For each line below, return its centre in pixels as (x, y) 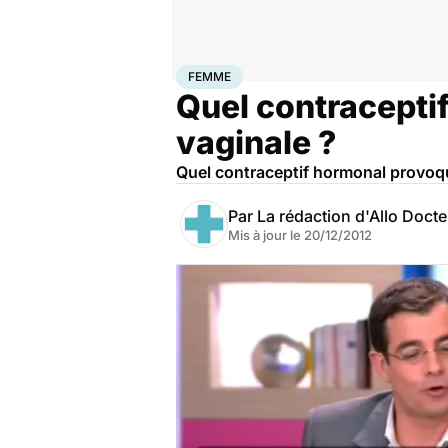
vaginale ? (256, 142)
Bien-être (244, 73)
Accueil (197, 73)
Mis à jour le (266, 235)
